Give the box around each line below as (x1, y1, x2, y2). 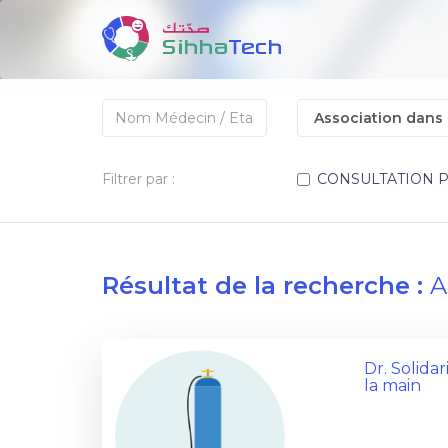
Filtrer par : (102, 170, 175, 188)
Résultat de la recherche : (102, 271, 430, 300)
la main (364, 376, 422, 395)
